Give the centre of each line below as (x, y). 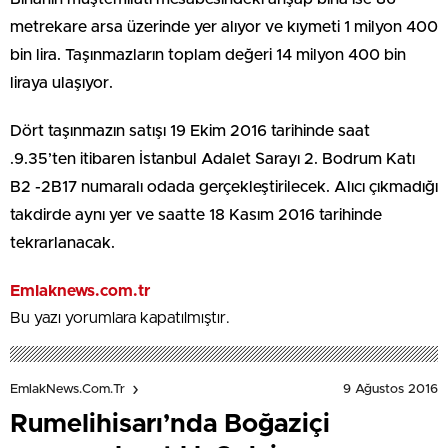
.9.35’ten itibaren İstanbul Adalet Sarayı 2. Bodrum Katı (212, 158)
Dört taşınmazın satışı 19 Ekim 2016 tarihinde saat (190, 130)
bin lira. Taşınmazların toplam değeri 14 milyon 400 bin (208, 54)
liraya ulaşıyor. (61, 82)
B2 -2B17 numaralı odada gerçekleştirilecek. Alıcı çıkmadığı (224, 186)
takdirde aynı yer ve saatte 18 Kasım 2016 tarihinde (196, 214)
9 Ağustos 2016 (390, 389)
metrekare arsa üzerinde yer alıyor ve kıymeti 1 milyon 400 (224, 26)
